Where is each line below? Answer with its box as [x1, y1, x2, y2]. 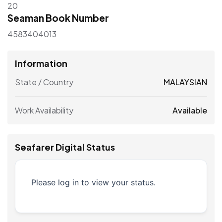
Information [15, 57, 67, 69]
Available [172, 105, 207, 116]
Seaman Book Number [7, 12, 109, 24]
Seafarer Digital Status [15, 141, 115, 153]
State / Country [15, 77, 73, 88]
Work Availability [15, 105, 73, 116]
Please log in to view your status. [31, 177, 156, 188]
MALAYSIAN [164, 77, 207, 88]
